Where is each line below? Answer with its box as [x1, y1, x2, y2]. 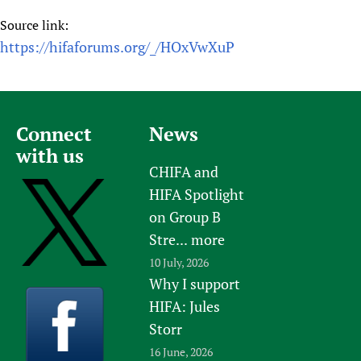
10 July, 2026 [149, 254, 210, 270]
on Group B [149, 206, 222, 226]
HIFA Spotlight [149, 184, 245, 204]
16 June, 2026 [149, 343, 214, 359]
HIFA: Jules [149, 296, 221, 316]
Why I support [149, 273, 241, 293]
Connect [16, 120, 92, 147]
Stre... [149, 229, 189, 249]
